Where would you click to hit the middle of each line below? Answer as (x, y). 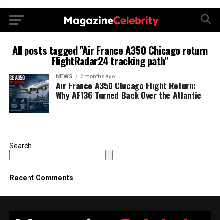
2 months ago (97, 76)
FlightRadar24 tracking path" (110, 61)
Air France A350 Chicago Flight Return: (126, 85)
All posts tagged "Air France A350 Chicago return (110, 50)
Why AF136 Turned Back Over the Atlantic (128, 95)
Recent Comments (41, 178)
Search (20, 146)
